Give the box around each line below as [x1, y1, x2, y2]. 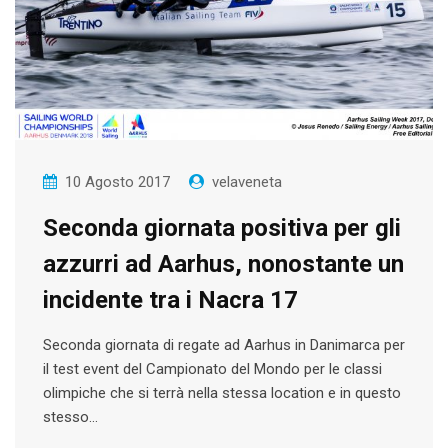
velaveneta [212, 172, 282, 191]
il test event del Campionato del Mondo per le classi [43, 359, 382, 378]
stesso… [43, 407, 98, 426]
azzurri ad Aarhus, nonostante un [43, 249, 404, 278]
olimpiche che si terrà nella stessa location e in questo [43, 383, 401, 402]
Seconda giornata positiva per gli [43, 213, 401, 242]
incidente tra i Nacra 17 [43, 285, 298, 314]
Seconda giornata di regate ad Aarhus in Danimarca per [43, 335, 405, 354]
